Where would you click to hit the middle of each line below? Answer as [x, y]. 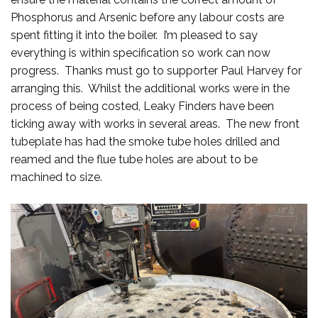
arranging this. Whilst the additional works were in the [150, 89]
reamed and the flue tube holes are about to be [134, 160]
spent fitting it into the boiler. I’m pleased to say [134, 35]
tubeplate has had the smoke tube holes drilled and [145, 142]
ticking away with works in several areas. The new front [155, 124]
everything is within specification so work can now [141, 53]
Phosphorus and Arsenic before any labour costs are [147, 18]
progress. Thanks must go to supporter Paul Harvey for [156, 71]
